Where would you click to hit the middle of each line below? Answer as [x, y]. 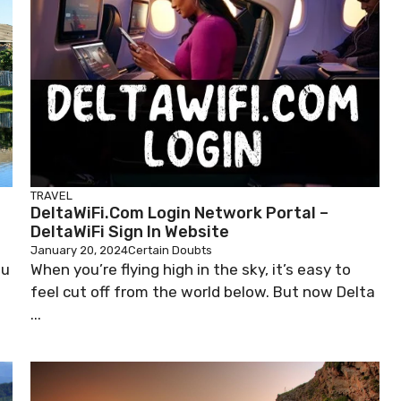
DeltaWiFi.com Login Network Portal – [179, 213]
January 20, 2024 [79, 250]
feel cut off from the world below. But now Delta [203, 292]
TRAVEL [51, 196]
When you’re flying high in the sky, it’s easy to [191, 269]
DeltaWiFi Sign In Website [130, 232]
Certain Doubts [170, 250]
